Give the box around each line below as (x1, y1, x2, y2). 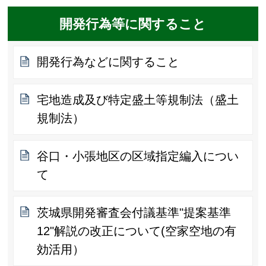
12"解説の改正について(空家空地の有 (37, 224, 237, 237)
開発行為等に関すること (59, 16, 207, 31)
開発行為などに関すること (37, 55, 180, 69)
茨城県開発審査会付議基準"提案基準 (37, 205, 232, 219)
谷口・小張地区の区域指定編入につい (37, 149, 239, 163)
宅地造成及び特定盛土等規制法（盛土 (37, 93, 239, 107)
